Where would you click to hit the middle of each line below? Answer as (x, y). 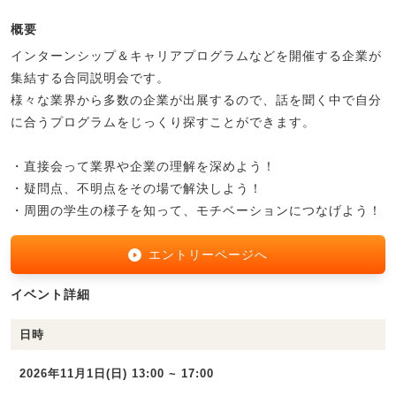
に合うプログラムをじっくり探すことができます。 (163, 122)
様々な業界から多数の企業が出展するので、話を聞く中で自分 (196, 100)
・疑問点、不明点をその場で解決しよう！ (137, 189)
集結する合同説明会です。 (90, 78)
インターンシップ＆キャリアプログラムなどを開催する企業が (196, 56)
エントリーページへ (209, 255)
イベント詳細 (50, 295)
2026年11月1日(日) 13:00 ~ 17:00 (117, 374)
